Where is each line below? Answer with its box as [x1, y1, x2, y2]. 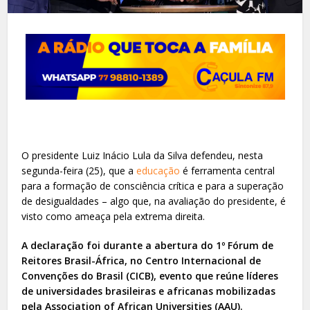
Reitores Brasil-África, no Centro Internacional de [21, 253, 262, 267]
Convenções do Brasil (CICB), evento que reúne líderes [21, 268, 279, 282]
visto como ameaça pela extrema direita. [21, 209, 206, 223]
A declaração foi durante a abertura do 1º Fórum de [21, 238, 274, 252]
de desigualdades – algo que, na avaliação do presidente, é [21, 194, 286, 208]
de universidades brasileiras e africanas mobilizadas [21, 284, 276, 298]
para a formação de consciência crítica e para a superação [21, 179, 284, 192]
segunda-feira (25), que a [21, 163, 134, 177]
